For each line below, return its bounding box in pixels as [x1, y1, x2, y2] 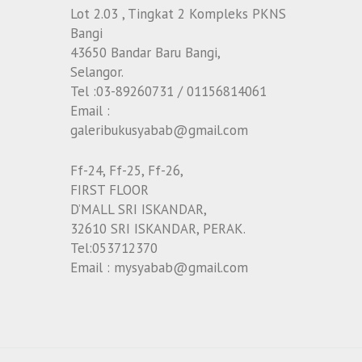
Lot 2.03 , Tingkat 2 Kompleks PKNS [70, 5, 286, 23]
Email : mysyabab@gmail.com [70, 258, 248, 276]
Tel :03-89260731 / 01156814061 [70, 82, 267, 101]
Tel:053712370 [70, 238, 158, 257]
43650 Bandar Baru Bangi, [70, 44, 221, 62]
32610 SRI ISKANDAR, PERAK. [70, 219, 246, 238]
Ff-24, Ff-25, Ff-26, [70, 161, 183, 179]
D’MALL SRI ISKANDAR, [70, 200, 207, 218]
